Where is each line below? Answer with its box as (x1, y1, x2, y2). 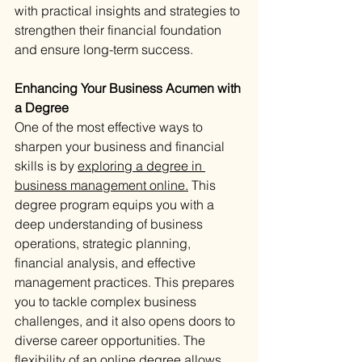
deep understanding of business (15, 216, 206, 233)
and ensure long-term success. (15, 41, 193, 58)
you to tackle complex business (15, 293, 200, 310)
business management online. (15, 177, 188, 194)
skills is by (15, 158, 78, 175)
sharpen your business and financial (15, 138, 228, 155)
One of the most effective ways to (15, 119, 206, 136)
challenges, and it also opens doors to (15, 313, 238, 330)
